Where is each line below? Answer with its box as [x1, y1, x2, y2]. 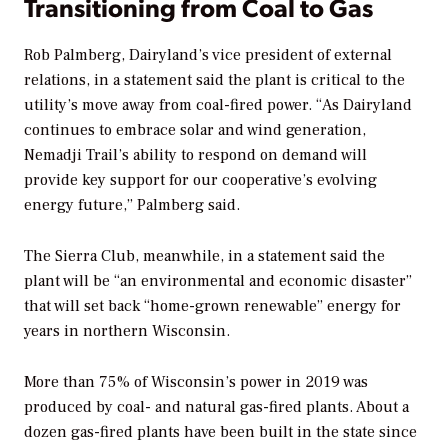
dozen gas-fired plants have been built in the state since [24, 421, 417, 442]
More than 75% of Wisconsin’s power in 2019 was [24, 371, 368, 392]
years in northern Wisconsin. [24, 320, 230, 341]
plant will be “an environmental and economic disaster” [24, 270, 412, 291]
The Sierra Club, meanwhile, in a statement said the [24, 245, 385, 266]
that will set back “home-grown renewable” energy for [24, 295, 401, 316]
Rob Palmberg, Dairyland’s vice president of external [24, 44, 392, 65]
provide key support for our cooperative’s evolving [24, 169, 377, 190]
